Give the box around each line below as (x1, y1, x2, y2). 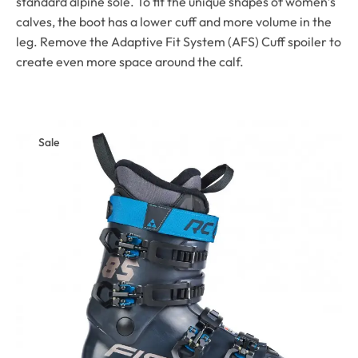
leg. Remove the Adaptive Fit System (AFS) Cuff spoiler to (16, 34, 341, 50)
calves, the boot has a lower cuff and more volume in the (16, 14, 332, 30)
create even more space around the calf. (16, 54, 244, 70)
